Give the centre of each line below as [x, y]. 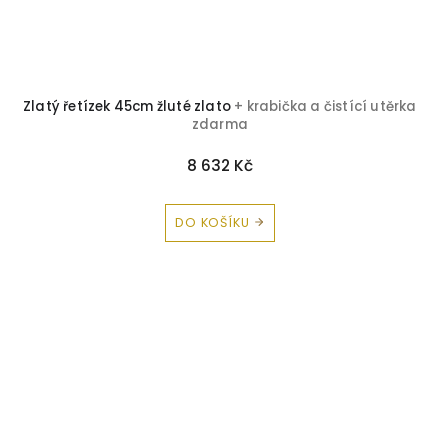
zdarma [219, 124]
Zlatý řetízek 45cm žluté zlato [129, 106]
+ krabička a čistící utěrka [325, 106]
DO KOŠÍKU [212, 223]
